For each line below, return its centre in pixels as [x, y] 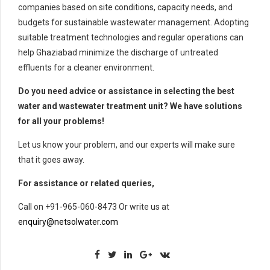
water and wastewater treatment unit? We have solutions [130, 106]
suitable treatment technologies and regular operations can [131, 37]
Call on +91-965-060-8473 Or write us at [94, 206]
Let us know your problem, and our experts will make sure [127, 144]
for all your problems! [61, 121]
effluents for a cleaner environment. [86, 67]
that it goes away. [51, 159]
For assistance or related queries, [86, 183]
